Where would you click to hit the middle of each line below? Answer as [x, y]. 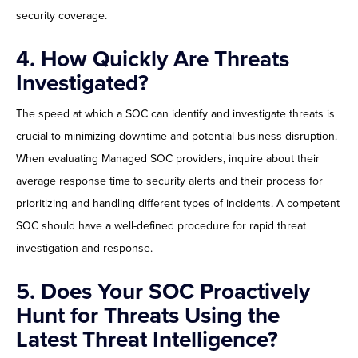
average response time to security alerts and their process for [169, 181]
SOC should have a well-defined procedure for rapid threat [161, 226]
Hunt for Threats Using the [148, 316]
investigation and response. [84, 249]
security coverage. [62, 16]
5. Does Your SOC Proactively [163, 292]
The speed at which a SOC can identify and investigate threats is [175, 114]
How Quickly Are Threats [165, 60]
